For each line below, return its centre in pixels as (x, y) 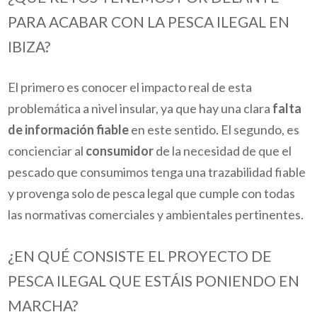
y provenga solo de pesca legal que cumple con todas (152, 194)
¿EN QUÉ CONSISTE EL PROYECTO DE (140, 255)
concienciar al (47, 151)
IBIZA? (31, 46)
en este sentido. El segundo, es (214, 130)
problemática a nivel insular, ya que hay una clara (140, 109)
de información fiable (69, 130)
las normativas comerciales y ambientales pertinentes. (156, 215)
